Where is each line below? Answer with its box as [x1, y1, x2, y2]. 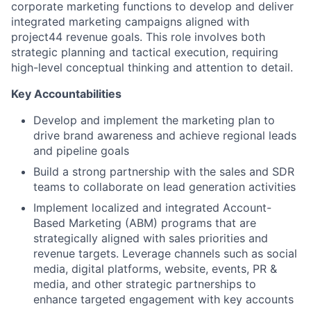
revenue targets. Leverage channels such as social [33, 246, 297, 260]
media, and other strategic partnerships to [33, 277, 256, 291]
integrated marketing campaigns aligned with [11, 15, 249, 28]
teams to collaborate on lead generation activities [33, 180, 296, 194]
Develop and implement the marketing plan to [33, 113, 275, 127]
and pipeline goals [33, 144, 129, 158]
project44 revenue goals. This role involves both [11, 30, 265, 44]
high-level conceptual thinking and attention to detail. [11, 60, 293, 74]
